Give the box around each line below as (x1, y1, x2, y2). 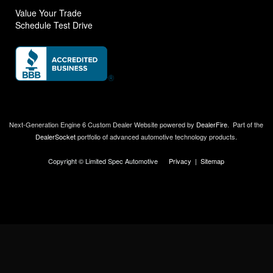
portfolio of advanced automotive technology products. (76, 131, 238, 141)
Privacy (169, 155, 192, 166)
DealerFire (196, 119, 228, 129)
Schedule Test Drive (15, 18, 93, 31)
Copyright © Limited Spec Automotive (48, 155, 169, 166)
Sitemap (200, 155, 225, 166)
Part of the (229, 119, 264, 129)
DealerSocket (35, 131, 76, 141)
